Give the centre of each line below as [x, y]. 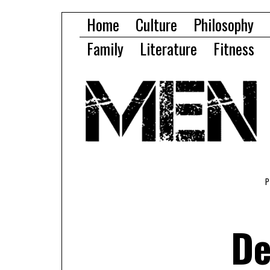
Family [105, 49]
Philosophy [224, 24]
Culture [156, 24]
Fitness [234, 49]
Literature [168, 49]
